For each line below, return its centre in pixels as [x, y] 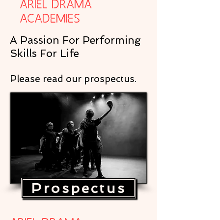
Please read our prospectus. [73, 79]
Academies [50, 24]
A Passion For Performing [75, 40]
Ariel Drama [56, 10]
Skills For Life [44, 53]
